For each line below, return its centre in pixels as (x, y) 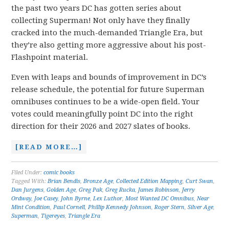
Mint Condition (31, 207)
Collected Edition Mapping (150, 181)
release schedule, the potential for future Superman (108, 89)
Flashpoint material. (50, 57)
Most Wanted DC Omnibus (160, 199)
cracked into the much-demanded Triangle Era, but (107, 33)
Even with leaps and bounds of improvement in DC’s (109, 77)
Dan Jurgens (28, 190)
